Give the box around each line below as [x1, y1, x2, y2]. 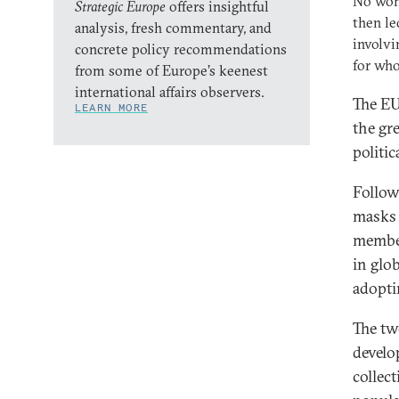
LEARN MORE [75, 101, 148, 114]
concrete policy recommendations [75, 40, 287, 58]
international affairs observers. [75, 83, 265, 101]
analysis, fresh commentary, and [75, 19, 272, 37]
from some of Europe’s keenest [75, 61, 268, 79]
